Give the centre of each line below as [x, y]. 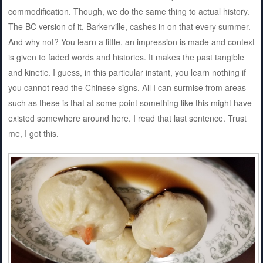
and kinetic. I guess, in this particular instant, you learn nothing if [127, 73]
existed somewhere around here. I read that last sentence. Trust [127, 118]
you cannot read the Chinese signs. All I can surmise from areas [127, 88]
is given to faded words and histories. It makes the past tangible [126, 57]
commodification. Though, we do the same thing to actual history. [129, 11]
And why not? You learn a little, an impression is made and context [131, 42]
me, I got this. [33, 134]
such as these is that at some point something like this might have [130, 103]
